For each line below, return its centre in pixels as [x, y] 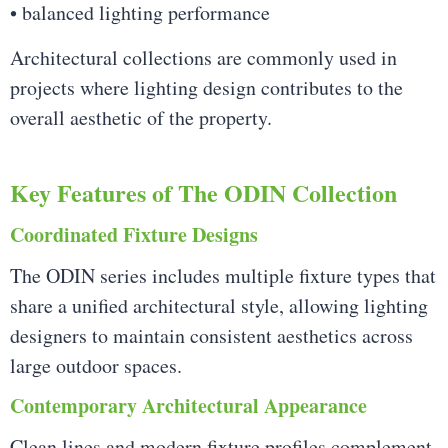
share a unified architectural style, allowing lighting [219, 306]
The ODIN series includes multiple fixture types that [223, 276]
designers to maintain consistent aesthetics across [211, 336]
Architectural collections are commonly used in [203, 57]
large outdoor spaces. [96, 366]
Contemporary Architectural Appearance [188, 405]
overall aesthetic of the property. [141, 117]
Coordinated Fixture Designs [134, 235]
